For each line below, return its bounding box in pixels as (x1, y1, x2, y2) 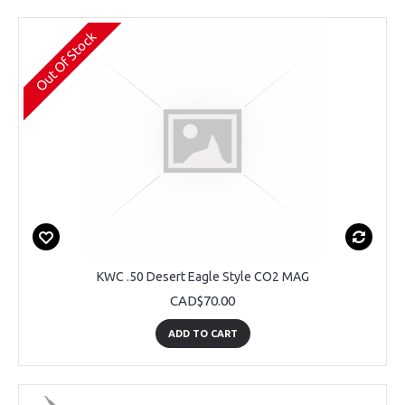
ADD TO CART (167, 328, 238, 340)
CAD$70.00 (170, 293, 235, 309)
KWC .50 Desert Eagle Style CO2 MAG (96, 269, 309, 285)
